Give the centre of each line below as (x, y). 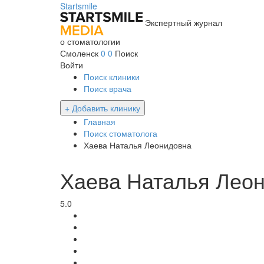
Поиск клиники (112, 77)
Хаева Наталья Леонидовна (138, 145)
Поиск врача (108, 88)
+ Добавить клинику (103, 108)
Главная (100, 121)
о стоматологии (90, 41)
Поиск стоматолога (121, 133)
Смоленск (80, 53)
